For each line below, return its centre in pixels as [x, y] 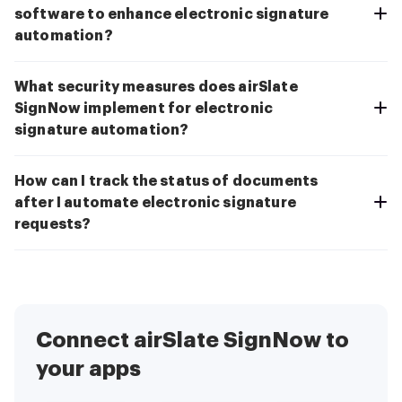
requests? [53, 224]
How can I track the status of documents [166, 181]
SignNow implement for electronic [144, 108]
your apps [88, 368]
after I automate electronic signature [155, 202]
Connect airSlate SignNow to [192, 340]
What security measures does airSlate [156, 87]
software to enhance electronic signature [172, 14]
